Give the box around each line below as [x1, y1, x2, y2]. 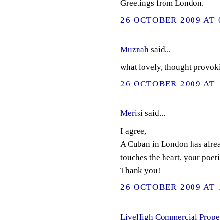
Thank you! [120, 165, 161, 175]
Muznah [120, 45, 149, 55]
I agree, [120, 126, 146, 136]
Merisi [120, 109, 143, 118]
